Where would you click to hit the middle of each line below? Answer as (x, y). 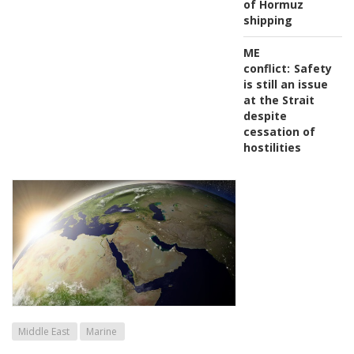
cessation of (279, 132)
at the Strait (279, 100)
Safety (313, 69)
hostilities (272, 148)
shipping (267, 21)
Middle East (44, 332)
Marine (102, 332)
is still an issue (285, 85)
